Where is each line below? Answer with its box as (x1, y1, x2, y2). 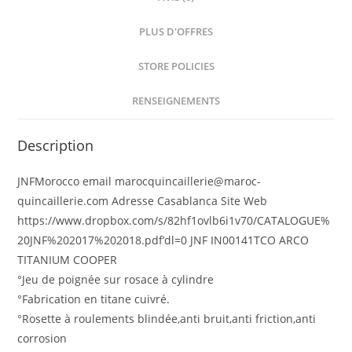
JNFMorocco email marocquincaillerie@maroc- (17, 174, 262, 189)
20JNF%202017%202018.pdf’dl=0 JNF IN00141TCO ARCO (17, 233, 310, 247)
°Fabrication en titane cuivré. (17, 291, 170, 306)
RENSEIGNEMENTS (132, 94, 220, 108)
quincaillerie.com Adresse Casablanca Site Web (17, 193, 268, 208)
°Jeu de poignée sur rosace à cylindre (17, 272, 214, 287)
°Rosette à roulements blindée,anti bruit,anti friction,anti (17, 311, 317, 326)
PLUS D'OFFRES (139, 25, 213, 38)
